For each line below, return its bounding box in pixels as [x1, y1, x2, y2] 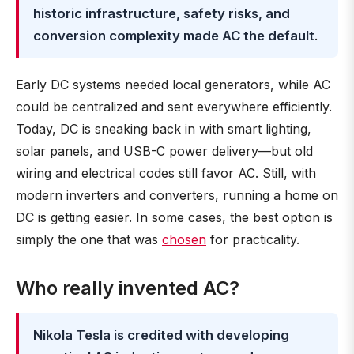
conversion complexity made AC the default [33, 28, 314, 43]
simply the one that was [16, 232, 162, 247]
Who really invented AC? [16, 277, 239, 299]
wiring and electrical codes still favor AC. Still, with [16, 165, 316, 181]
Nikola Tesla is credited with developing [33, 327, 289, 343]
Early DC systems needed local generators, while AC [16, 77, 330, 92]
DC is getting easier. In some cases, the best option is [16, 209, 333, 225]
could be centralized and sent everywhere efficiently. [16, 99, 332, 115]
